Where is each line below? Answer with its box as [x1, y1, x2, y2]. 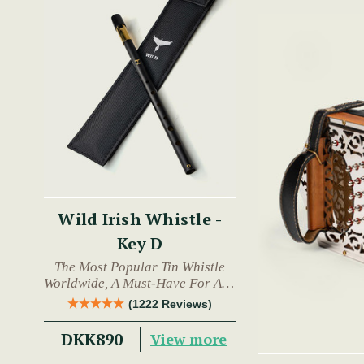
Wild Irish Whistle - [58, 207, 223, 230]
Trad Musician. [96, 291, 184, 307]
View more [150, 329, 227, 349]
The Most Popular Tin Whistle [54, 258, 226, 275]
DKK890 [61, 327, 123, 350]
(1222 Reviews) [128, 297, 213, 310]
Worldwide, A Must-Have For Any [44, 275, 236, 291]
